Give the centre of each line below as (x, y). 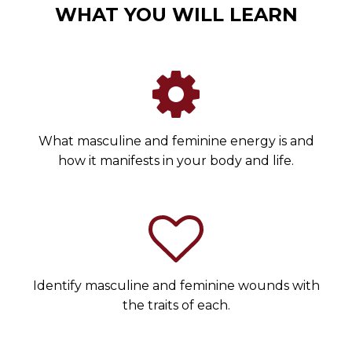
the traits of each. (176, 305)
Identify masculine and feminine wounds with (176, 286)
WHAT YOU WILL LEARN (176, 15)
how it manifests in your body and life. (176, 161)
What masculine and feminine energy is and (176, 141)
